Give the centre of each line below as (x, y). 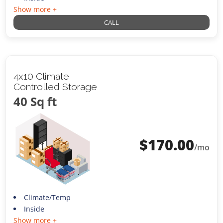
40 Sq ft (35, 101)
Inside (34, 209)
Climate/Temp (47, 197)
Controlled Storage (56, 86)
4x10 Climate (42, 76)
